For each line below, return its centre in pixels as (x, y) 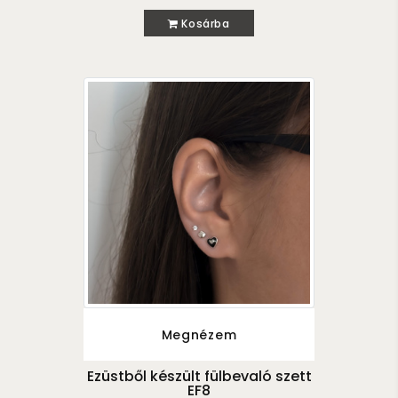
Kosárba (204, 23)
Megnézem (199, 334)
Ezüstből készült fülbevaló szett (199, 376)
